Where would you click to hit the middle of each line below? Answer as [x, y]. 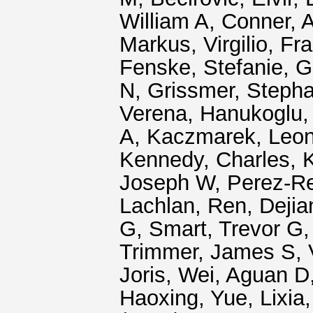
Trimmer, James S [208, 252]
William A [164, 21]
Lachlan [157, 206]
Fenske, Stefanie [201, 67]
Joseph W [167, 183]
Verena [153, 114]
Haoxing [159, 298]
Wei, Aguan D [244, 275]
